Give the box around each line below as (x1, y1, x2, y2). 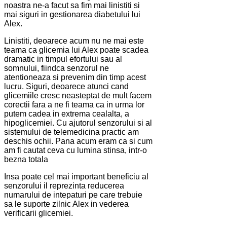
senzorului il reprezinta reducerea (4, 181, 124, 191)
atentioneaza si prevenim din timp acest (4, 73, 146, 82)
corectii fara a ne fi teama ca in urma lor (4, 100, 144, 109)
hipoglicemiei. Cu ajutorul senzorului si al (4, 119, 152, 128)
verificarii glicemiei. (4, 209, 75, 218)
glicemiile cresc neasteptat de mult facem (4, 91, 152, 100)
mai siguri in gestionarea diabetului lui (4, 10, 140, 19)
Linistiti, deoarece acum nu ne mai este (4, 36, 144, 46)
